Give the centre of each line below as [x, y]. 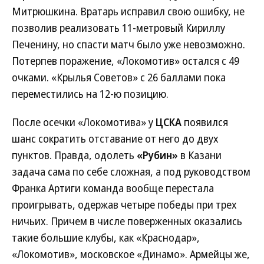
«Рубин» [157, 155]
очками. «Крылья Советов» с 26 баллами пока [119, 77]
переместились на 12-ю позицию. [90, 94]
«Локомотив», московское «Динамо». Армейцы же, [131, 254]
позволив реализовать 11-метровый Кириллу [118, 28]
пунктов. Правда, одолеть [74, 155]
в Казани [200, 155]
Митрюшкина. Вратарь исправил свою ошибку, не [128, 11]
